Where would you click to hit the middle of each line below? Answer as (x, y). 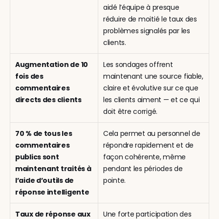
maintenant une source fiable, (153, 76)
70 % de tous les (44, 133)
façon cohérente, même (145, 157)
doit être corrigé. (130, 111)
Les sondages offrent (138, 65)
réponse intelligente (52, 192)
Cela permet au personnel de (152, 133)
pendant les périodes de (143, 169)
